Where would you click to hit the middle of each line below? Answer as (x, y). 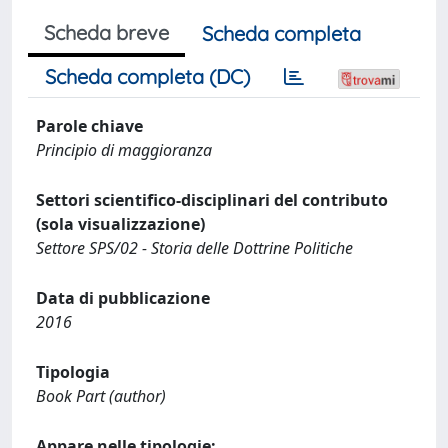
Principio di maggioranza (124, 150)
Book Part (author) (101, 396)
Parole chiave (89, 126)
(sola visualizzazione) (120, 224)
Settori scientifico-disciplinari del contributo (212, 200)
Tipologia (73, 372)
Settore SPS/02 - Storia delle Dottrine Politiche (194, 248)
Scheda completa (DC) (147, 76)
